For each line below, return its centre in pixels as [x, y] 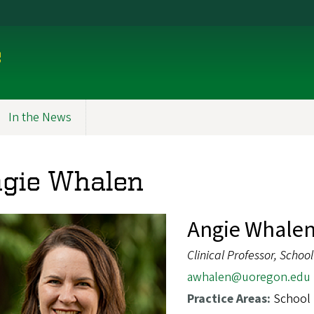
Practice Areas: [230, 299]
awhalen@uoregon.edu [249, 277]
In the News [40, 117]
